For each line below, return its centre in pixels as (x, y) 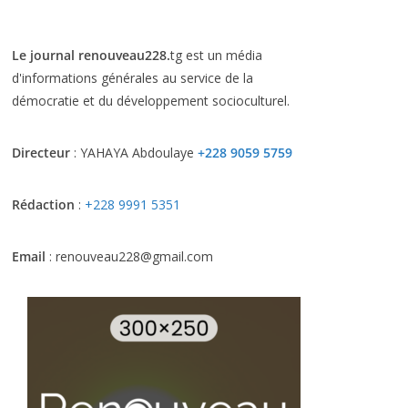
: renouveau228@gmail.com (129, 257)
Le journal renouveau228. (91, 56)
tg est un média (216, 56)
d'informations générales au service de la (133, 78)
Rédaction (43, 205)
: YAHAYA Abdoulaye (136, 153)
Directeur (43, 153)
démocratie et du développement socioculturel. (151, 101)
